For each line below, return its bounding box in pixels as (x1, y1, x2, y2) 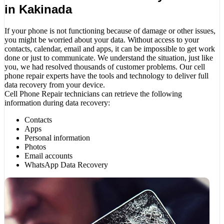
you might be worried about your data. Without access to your (4, 35, 199, 44)
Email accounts (24, 151, 72, 160)
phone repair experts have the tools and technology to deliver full (4, 71, 208, 80)
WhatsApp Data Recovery (24, 160, 108, 169)
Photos (24, 142, 46, 151)
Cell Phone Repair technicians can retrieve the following (4, 89, 182, 98)
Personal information (24, 133, 90, 142)
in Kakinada (4, 2, 72, 16)
